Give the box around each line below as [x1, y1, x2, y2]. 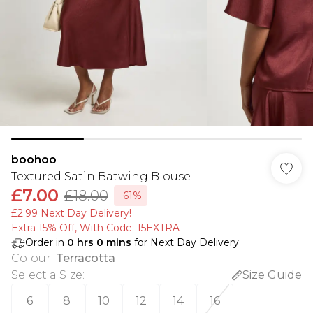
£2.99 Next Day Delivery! [11, 207, 131, 219]
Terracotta [56, 252, 115, 265]
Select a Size [11, 268, 82, 282]
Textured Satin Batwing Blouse [11, 170, 191, 183]
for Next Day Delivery [131, 236, 239, 249]
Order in [25, 236, 67, 249]
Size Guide [242, 268, 302, 282]
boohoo [11, 153, 57, 166]
